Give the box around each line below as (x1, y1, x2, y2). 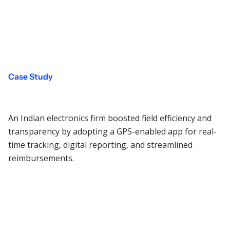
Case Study (8, 71, 53, 82)
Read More (21, 182, 62, 193)
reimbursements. (8, 152, 74, 164)
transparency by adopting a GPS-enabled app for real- (8, 126, 217, 138)
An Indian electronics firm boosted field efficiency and (8, 112, 212, 124)
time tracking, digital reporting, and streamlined (8, 139, 193, 151)
